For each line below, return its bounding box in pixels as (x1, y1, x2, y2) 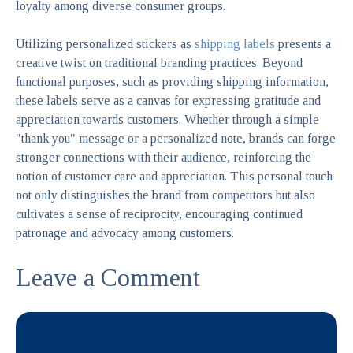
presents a (275, 36, 331, 50)
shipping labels (195, 36, 275, 50)
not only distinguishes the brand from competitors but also (16, 188, 315, 202)
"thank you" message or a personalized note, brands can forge (16, 131, 336, 145)
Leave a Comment (16, 262, 200, 292)
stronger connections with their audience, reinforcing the (16, 150, 311, 164)
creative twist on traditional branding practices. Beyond (16, 55, 303, 69)
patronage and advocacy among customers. (16, 225, 234, 240)
